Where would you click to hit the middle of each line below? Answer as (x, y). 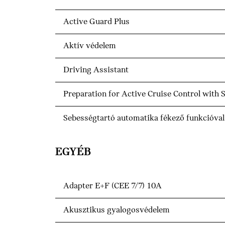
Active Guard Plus (96, 22)
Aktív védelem (90, 46)
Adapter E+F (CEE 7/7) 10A (113, 186)
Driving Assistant (96, 70)
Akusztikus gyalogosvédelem (117, 210)
